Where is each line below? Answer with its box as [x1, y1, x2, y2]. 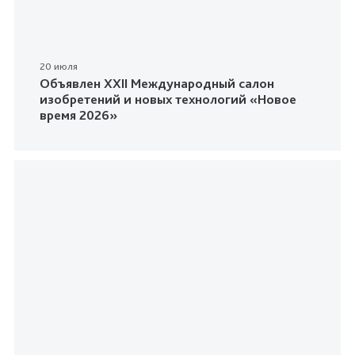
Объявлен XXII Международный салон [40, 75, 274, 92]
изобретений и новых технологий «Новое [40, 91, 296, 108]
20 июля [40, 60, 78, 73]
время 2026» [40, 107, 117, 124]
